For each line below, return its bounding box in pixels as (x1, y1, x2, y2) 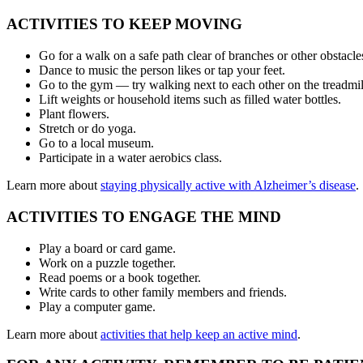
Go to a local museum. (39, 136, 154, 151)
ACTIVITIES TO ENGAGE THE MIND (6, 207, 281, 225)
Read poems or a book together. (39, 270, 201, 284)
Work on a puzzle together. (39, 255, 176, 270)
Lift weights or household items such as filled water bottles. (39, 92, 341, 107)
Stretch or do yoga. (39, 122, 136, 136)
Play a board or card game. (39, 241, 176, 255)
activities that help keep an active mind (100, 327, 297, 341)
